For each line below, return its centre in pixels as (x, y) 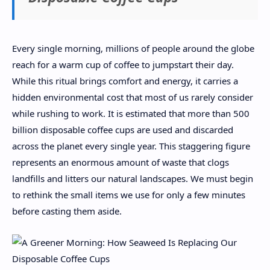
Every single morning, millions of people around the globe (133, 48)
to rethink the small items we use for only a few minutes (129, 194)
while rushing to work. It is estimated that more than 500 (131, 113)
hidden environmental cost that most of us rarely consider (133, 97)
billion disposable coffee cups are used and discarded (123, 129)
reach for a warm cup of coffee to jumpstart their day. (123, 64)
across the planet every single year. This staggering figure (131, 146)
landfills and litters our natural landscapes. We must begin (133, 178)
